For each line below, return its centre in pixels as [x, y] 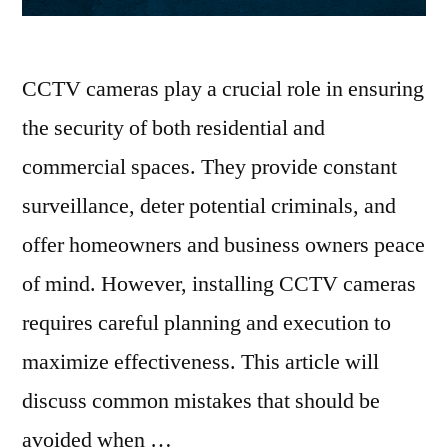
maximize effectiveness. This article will [200, 361]
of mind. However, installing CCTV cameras [219, 283]
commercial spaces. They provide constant [209, 166]
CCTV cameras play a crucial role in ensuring [223, 88]
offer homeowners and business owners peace [223, 244]
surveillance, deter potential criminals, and [209, 205]
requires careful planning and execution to [206, 322]
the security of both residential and [173, 127]
